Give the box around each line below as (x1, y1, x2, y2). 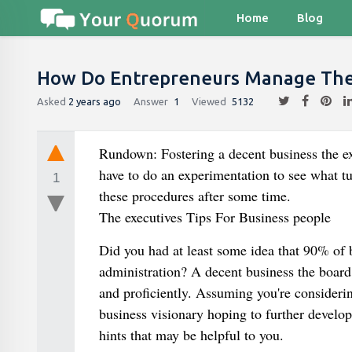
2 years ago (68, 95, 121, 107)
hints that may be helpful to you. (98, 325, 284, 344)
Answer (134, 95, 168, 107)
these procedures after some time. (98, 186, 291, 205)
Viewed (192, 95, 226, 107)
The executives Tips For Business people (98, 207, 331, 226)
